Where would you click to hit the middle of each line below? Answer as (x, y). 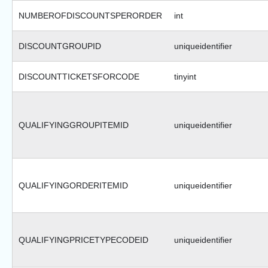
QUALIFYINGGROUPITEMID (74, 125)
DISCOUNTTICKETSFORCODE (79, 77)
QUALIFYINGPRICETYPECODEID (83, 240)
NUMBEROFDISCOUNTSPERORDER (90, 16)
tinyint (185, 77)
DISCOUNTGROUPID (60, 46)
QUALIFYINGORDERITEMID (73, 186)
